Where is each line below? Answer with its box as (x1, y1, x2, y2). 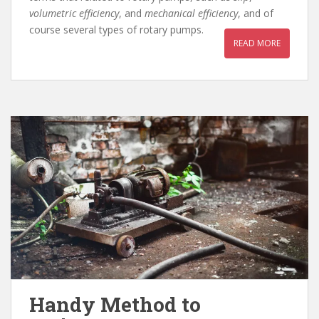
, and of (238, 6, 273, 21)
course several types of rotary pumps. (29, 23, 204, 37)
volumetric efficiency (29, 6, 119, 21)
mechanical (145, 6, 195, 21)
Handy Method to (29, 291, 201, 318)
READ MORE (234, 37, 281, 50)
